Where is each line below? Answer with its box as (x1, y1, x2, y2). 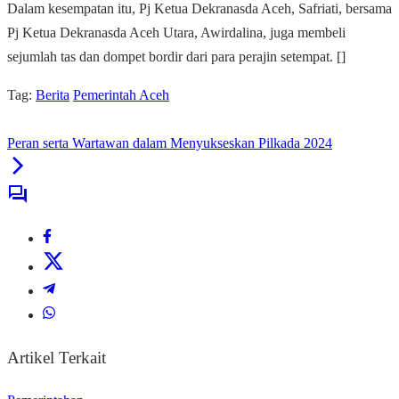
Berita (36, 87, 69, 103)
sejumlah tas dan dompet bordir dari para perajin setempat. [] (7, 49, 346, 65)
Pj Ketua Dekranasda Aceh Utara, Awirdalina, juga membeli (7, 25, 346, 41)
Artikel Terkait (7, 348, 106, 368)
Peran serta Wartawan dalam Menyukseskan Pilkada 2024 (7, 135, 332, 151)
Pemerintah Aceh (73, 87, 169, 103)
